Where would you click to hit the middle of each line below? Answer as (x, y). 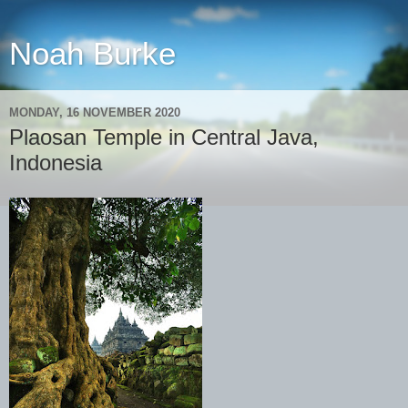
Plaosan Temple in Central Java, (164, 137)
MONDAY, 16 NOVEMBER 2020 (95, 112)
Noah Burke (92, 54)
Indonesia (56, 163)
